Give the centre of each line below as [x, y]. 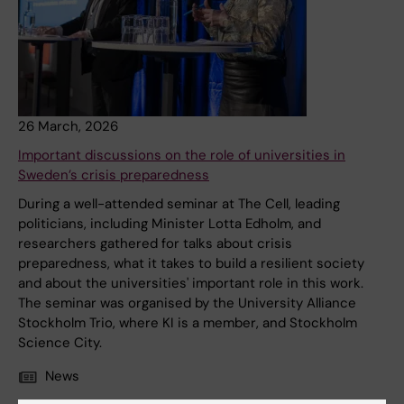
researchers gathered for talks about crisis [155, 244]
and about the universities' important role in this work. [191, 284]
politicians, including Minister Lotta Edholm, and [170, 224]
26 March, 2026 [68, 127]
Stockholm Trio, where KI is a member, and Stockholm [188, 323]
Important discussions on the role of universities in [182, 156]
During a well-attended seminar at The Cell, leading [179, 204]
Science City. [60, 343]
